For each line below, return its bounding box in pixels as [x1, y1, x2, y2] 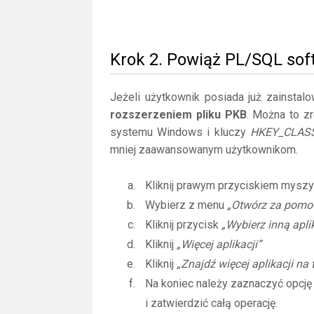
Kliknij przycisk [145, 218, 221, 231]
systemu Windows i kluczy [110, 125, 250, 139]
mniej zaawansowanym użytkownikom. [110, 143, 298, 156]
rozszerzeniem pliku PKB [110, 108, 247, 121]
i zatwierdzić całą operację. [145, 296, 278, 310]
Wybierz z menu [145, 198, 227, 212]
